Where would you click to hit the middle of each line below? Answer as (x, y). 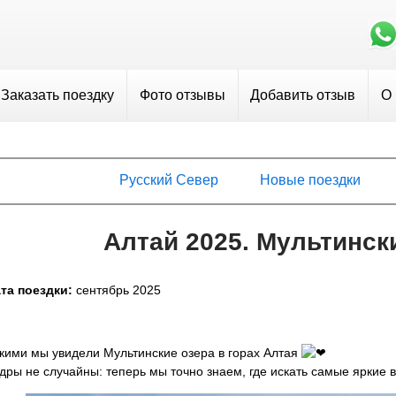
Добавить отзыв (303, 95)
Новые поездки (311, 180)
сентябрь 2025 (118, 289)
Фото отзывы (182, 95)
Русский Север (169, 180)
